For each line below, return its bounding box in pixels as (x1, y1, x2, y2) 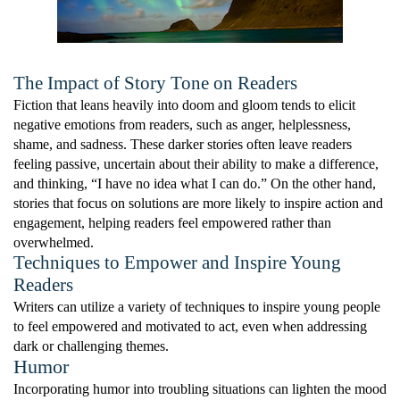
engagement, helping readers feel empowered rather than (13, 215, 331, 231)
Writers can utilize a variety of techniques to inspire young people (13, 299, 380, 315)
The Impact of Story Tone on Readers (13, 72, 297, 95)
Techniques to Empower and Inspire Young (13, 252, 341, 274)
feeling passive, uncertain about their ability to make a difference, (13, 156, 379, 172)
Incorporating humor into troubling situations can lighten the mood (13, 381, 387, 397)
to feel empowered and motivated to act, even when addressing (13, 319, 367, 335)
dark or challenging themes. (13, 338, 169, 354)
